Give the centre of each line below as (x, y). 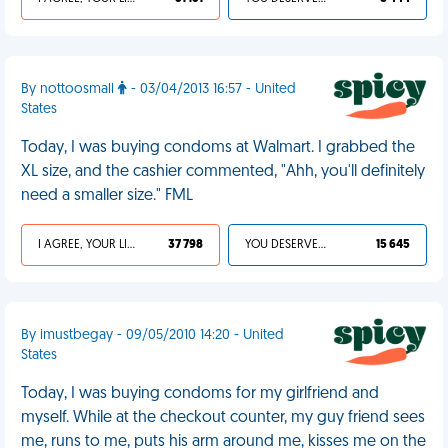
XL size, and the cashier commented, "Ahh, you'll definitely (223, 172)
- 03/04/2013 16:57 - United (211, 89)
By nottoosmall (69, 89)
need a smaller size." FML (107, 196)
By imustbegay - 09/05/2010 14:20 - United (152, 335)
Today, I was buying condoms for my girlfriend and (200, 394)
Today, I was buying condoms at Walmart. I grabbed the (218, 148)
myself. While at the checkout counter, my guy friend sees (223, 418)
